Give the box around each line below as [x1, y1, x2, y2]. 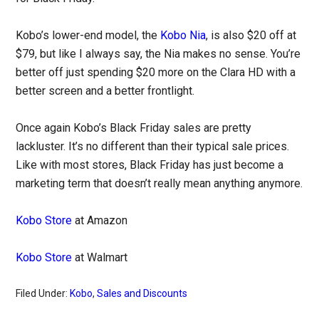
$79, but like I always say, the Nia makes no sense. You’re [16, 47, 301, 61]
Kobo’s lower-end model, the [16, 28, 161, 43]
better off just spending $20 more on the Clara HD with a [16, 66, 296, 80]
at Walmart [72, 251, 128, 265]
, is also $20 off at [206, 28, 297, 43]
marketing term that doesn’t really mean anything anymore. [16, 177, 303, 191]
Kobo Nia [160, 28, 206, 43]
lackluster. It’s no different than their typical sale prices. [16, 140, 290, 154]
